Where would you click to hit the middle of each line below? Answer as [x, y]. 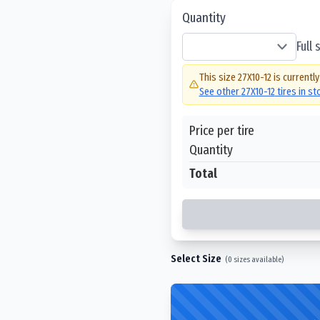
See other [220, 91]
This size [218, 77]
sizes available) [258, 259]
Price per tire [222, 130]
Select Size [196, 258]
